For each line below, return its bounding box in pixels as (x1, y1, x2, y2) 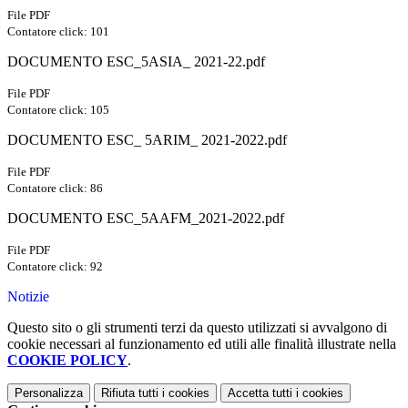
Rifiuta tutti (101, 386, 158, 401)
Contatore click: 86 (7, 181, 103, 196)
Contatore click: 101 (7, 25, 109, 39)
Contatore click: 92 (7, 260, 103, 274)
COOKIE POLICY (7, 352, 127, 369)
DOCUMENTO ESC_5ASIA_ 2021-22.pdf (7, 54, 265, 70)
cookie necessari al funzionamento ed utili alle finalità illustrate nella (7, 336, 396, 352)
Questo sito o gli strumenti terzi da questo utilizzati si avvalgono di (7, 320, 387, 336)
